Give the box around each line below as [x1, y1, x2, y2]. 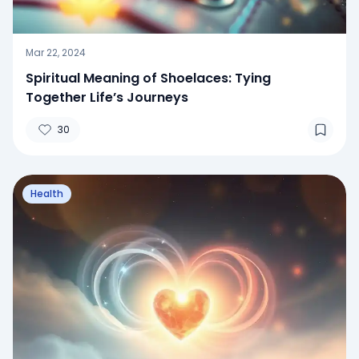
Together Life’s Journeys [26, 87, 188, 107]
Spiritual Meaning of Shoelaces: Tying [26, 68, 271, 87]
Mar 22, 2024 [26, 45, 86, 59]
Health [30, 186, 63, 200]
